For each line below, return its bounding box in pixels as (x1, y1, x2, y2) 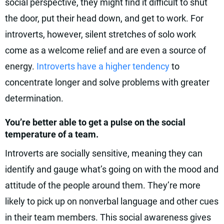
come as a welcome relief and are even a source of (5, 45, 206, 55)
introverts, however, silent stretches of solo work (5, 29, 196, 39)
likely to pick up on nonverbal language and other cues (5, 196, 218, 206)
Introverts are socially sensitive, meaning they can (5, 148, 202, 158)
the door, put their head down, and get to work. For (5, 13, 203, 23)
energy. (5, 61, 36, 71)
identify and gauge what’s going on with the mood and (5, 164, 218, 174)
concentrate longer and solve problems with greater (5, 77, 209, 87)
